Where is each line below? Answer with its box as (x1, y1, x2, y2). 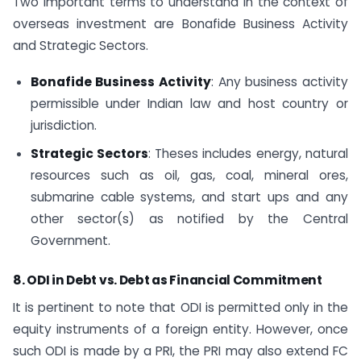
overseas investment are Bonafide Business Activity (13, 15, 348, 33)
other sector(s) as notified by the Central (30, 210, 348, 227)
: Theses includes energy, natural (147, 144, 349, 162)
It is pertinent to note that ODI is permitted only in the (13, 299, 348, 317)
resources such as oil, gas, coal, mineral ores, (30, 166, 348, 184)
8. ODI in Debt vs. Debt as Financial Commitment (13, 271, 322, 288)
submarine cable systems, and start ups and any (30, 188, 348, 205)
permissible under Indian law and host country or (30, 95, 348, 113)
